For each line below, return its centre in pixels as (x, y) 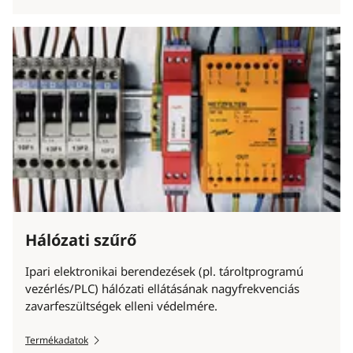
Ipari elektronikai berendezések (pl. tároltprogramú (164, 271)
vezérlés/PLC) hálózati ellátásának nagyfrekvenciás (162, 289)
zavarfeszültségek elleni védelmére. (121, 306)
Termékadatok (57, 340)
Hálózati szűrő (81, 240)
